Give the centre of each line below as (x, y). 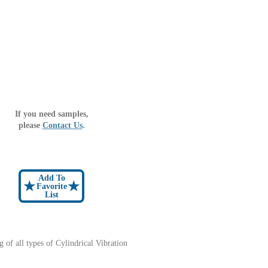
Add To (51, 178)
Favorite (51, 186)
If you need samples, (51, 114)
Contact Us (62, 125)
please (30, 125)
